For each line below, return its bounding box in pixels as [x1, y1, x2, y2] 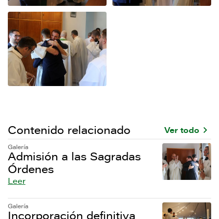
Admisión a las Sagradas [8, 149, 141, 163]
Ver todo [164, 124, 199, 135]
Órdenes [8, 161, 54, 176]
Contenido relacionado [8, 122, 131, 137]
